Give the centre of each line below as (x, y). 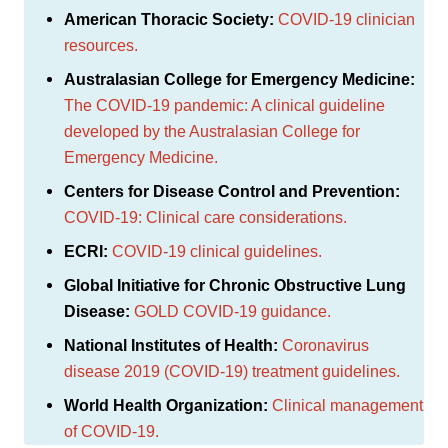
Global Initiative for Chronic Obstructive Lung (235, 285)
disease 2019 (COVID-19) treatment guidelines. (232, 371)
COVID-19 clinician (346, 19)
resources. (101, 45)
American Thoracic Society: (169, 19)
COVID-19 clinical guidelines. (217, 251)
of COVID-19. (111, 431)
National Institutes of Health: (171, 345)
